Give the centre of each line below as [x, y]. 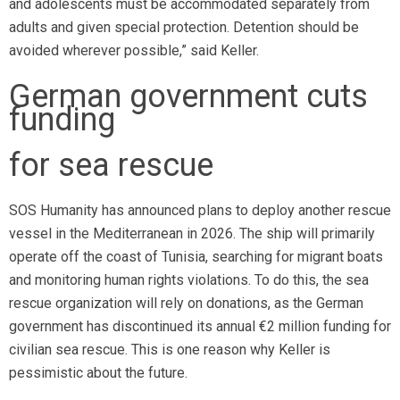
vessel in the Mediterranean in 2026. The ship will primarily [192, 233]
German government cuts [188, 96]
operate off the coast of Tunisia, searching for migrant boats [196, 257]
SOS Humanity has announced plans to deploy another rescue [200, 210]
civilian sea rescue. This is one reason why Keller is [170, 350]
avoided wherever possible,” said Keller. [134, 50]
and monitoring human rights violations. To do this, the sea [189, 280]
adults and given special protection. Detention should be [184, 27]
